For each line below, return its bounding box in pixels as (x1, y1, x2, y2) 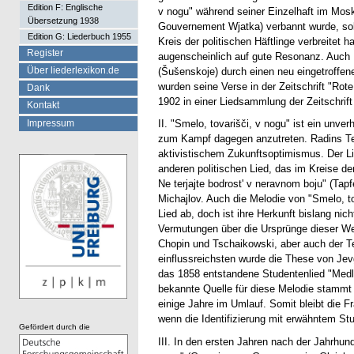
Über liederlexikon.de (27, 65, 119, 77)
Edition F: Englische (28, 2, 103, 12)
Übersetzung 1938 (28, 15, 99, 25)
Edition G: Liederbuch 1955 (28, 31, 131, 41)
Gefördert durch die (19, 322, 90, 331)
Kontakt (27, 100, 59, 111)
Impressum (27, 117, 74, 129)
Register (27, 47, 63, 58)
